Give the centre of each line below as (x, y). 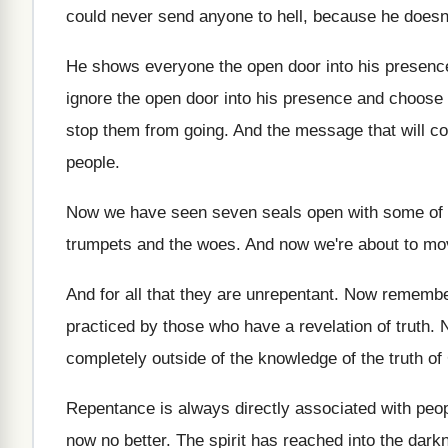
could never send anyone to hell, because (221, 16)
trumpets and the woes (151, 244)
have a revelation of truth (337, 326)
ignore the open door (142, 98)
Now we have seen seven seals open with (222, 212)
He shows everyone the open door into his (223, 66)
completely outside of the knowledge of (211, 358)
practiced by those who (152, 326)
